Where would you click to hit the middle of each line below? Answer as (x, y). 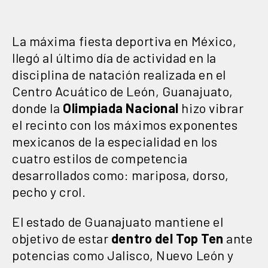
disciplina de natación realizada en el (119, 74)
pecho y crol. (49, 191)
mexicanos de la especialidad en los (115, 141)
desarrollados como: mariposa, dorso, (121, 174)
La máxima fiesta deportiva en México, (124, 40)
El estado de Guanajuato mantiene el (118, 221)
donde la (37, 107)
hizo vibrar (211, 107)
